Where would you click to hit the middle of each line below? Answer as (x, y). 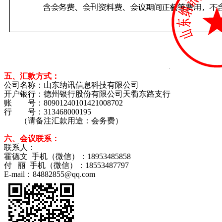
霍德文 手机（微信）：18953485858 (67, 157)
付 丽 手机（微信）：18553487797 (66, 166)
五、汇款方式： (32, 76)
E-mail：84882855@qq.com (50, 174)
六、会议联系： (32, 139)
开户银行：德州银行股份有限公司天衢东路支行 (87, 94)
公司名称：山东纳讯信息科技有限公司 (71, 85)
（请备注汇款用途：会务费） (63, 121)
